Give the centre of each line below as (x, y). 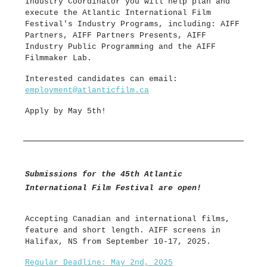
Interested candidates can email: (101, 79)
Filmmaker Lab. (58, 58)
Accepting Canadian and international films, (128, 219)
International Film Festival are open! (113, 188)
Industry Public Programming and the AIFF (120, 47)
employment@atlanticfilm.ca (87, 91)
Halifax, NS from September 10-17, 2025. (118, 242)
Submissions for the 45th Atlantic (104, 175)
